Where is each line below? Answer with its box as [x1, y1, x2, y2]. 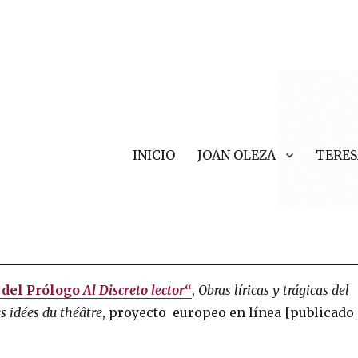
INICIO [132, 146, 175, 163]
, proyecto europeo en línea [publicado [102, 304, 355, 320]
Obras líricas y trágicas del [198, 281, 350, 298]
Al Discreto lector [80, 281, 185, 298]
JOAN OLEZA [197, 146, 276, 163]
